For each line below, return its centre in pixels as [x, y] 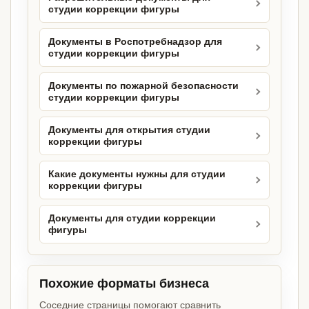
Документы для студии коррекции [132, 219]
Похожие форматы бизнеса [124, 284]
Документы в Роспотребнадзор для [135, 42]
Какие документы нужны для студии [137, 175]
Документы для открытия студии [129, 130]
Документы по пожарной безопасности [143, 86]
